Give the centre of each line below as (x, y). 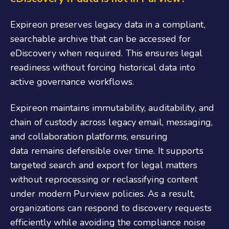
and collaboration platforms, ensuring (89, 136)
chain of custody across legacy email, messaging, (111, 122)
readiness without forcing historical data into (103, 68)
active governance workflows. (72, 82)
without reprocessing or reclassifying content (104, 179)
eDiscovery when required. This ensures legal (107, 53)
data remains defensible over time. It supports (107, 151)
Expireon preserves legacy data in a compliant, (108, 25)
